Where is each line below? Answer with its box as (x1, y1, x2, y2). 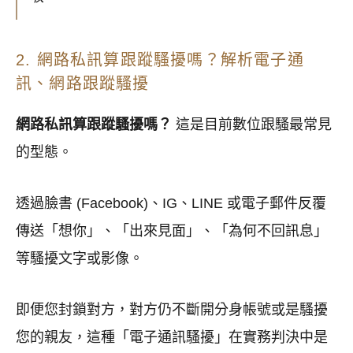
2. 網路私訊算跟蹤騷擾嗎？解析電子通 (16, 51, 304, 69)
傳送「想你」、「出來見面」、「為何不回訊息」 (16, 223, 328, 240)
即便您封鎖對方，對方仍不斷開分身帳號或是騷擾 (16, 302, 328, 318)
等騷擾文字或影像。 (16, 251, 143, 267)
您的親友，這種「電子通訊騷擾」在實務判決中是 (16, 329, 328, 346)
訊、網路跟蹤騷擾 (16, 75, 150, 93)
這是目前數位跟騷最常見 (172, 117, 332, 133)
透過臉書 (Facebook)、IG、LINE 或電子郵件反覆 (16, 195, 326, 212)
